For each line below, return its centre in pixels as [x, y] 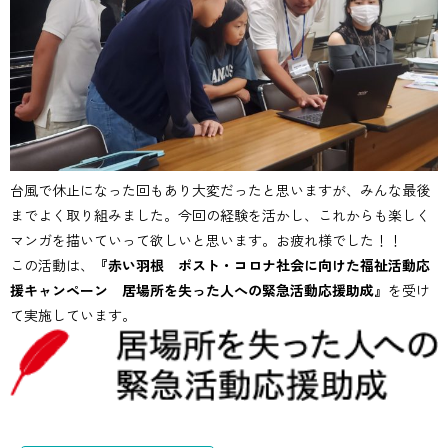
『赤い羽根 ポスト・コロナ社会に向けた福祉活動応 [262, 264]
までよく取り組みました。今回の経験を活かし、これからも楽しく [220, 214]
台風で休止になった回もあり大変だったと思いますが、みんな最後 [220, 189]
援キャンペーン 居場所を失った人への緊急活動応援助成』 [199, 289]
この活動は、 [52, 264]
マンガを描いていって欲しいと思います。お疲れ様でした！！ [206, 239]
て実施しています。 [73, 314]
